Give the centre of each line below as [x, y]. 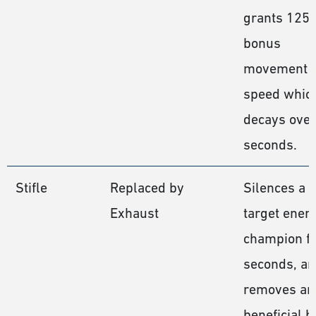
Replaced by [147, 187]
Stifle [31, 187]
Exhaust [134, 213]
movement [275, 68]
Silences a [274, 187]
